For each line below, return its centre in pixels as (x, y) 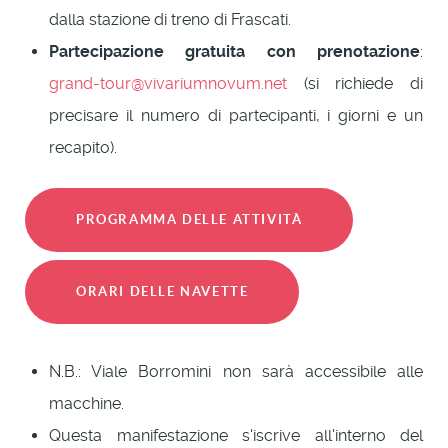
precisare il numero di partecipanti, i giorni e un (236, 115)
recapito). (83, 147)
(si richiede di (355, 83)
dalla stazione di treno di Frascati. (170, 19)
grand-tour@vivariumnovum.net (168, 83)
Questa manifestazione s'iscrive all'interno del (236, 435)
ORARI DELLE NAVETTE (162, 291)
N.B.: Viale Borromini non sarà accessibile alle (236, 371)
